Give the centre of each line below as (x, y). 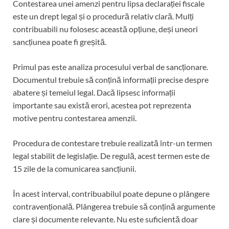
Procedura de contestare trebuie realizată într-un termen (112, 143)
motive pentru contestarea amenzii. (75, 118)
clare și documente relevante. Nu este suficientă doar (105, 219)
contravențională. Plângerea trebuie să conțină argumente (114, 206)
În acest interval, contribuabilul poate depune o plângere (111, 193)
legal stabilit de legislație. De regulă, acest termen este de (111, 155)
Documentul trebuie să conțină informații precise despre (111, 79)
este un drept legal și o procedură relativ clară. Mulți (103, 16)
